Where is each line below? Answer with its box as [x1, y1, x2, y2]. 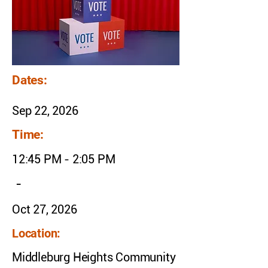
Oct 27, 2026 [12, 202, 77, 217]
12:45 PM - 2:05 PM [12, 152, 115, 166]
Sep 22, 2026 [12, 103, 78, 118]
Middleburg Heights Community [12, 250, 176, 264]
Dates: [12, 73, 47, 87]
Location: [12, 226, 61, 240]
